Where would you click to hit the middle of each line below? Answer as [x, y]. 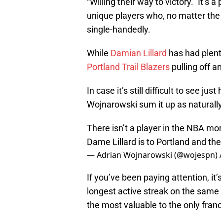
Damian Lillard [139, 53]
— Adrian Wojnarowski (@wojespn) [153, 155]
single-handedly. [119, 30]
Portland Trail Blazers [128, 67]
